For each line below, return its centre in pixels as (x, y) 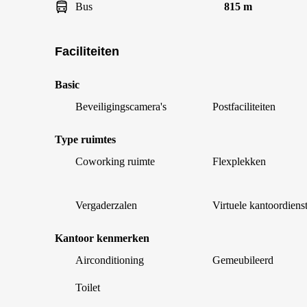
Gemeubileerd (243, 260)
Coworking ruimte (115, 161)
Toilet (88, 287)
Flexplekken (239, 161)
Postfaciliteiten (244, 107)
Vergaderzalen (106, 205)
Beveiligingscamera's (121, 107)
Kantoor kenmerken (102, 238)
